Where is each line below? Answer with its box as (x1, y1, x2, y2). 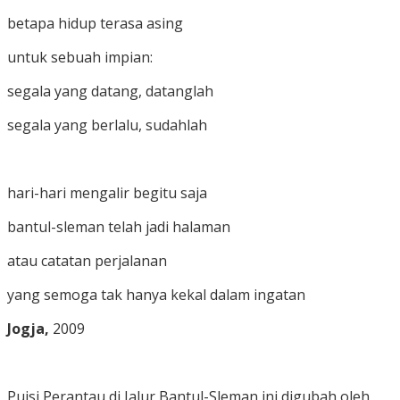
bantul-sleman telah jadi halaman (7, 216, 230, 237)
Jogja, (7, 318, 49, 338)
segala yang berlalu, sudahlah (7, 114, 207, 135)
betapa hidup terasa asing (7, 12, 183, 33)
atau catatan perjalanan (7, 250, 167, 271)
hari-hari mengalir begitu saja (7, 182, 207, 203)
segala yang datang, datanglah (7, 80, 213, 101)
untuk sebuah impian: (7, 46, 153, 67)
